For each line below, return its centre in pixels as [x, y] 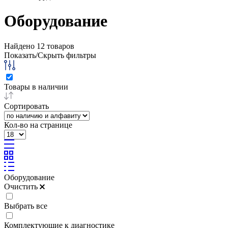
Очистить [22, 186]
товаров [60, 46]
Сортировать [26, 106]
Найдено [20, 46]
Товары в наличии [36, 87]
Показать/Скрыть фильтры [50, 55]
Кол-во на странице [38, 125]
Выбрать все [26, 206]
